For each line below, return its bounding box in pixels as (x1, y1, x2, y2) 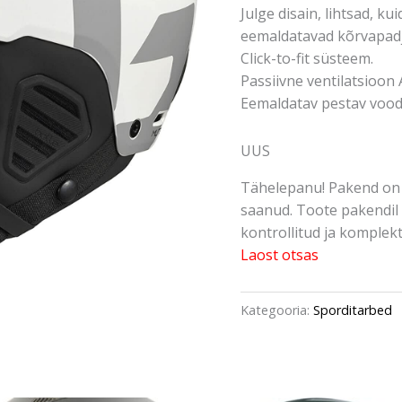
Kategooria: (240, 301, 313, 319)
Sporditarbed (313, 301, 392, 319)
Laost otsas (240, 244, 319, 265)
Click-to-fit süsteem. (240, 48, 373, 68)
